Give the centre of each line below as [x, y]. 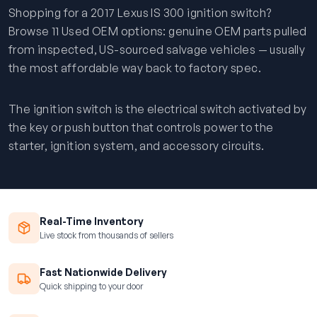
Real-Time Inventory [92, 221]
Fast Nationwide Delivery [103, 272]
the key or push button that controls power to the [141, 127]
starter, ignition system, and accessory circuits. [137, 146]
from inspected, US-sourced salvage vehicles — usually [157, 50]
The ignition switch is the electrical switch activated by [158, 109]
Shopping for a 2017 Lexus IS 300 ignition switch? [140, 13]
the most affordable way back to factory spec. [135, 68]
